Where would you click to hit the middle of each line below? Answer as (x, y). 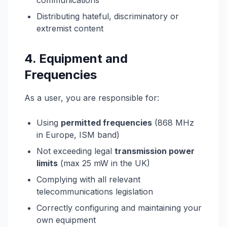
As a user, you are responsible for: (92, 98)
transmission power (155, 151)
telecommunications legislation (95, 192)
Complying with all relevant (88, 179)
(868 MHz (173, 123)
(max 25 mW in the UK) (104, 163)
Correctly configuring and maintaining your (119, 208)
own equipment (66, 220)
